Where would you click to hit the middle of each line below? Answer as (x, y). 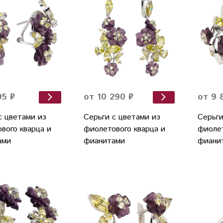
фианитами (104, 141)
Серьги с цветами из (122, 117)
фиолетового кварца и (124, 129)
